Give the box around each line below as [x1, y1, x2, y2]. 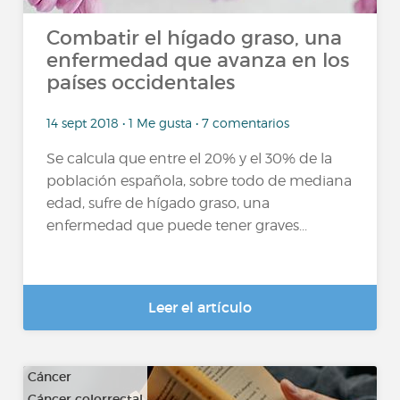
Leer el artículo [148, 298, 252, 316]
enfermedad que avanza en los [46, 48, 350, 72]
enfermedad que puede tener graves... [46, 216, 308, 234]
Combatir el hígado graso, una [46, 26, 343, 50]
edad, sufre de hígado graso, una [46, 194, 271, 212]
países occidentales [46, 71, 236, 95]
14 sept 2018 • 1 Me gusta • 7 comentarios [46, 114, 290, 130]
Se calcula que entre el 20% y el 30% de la [46, 149, 333, 167]
